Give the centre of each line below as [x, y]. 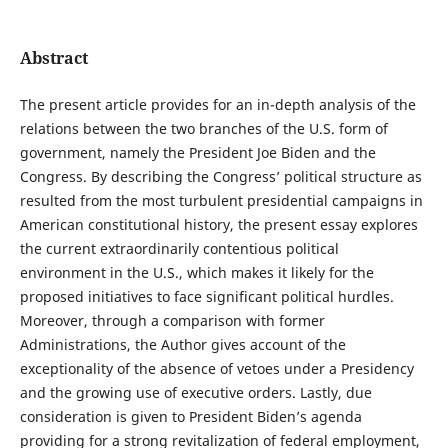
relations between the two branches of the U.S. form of [203, 129]
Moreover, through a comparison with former [172, 321]
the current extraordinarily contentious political [179, 249]
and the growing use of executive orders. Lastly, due [195, 393]
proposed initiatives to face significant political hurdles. [206, 297]
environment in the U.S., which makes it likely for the [196, 273]
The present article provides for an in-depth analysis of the [217, 105]
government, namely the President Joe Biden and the [197, 153]
